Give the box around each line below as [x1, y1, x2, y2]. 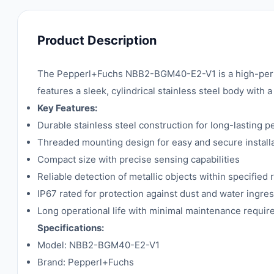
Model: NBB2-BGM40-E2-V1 [37, 239, 160, 251]
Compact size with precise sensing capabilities [37, 154, 240, 165]
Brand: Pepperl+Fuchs [37, 256, 134, 268]
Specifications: [37, 222, 104, 234]
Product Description [37, 33, 157, 48]
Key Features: [37, 102, 97, 114]
